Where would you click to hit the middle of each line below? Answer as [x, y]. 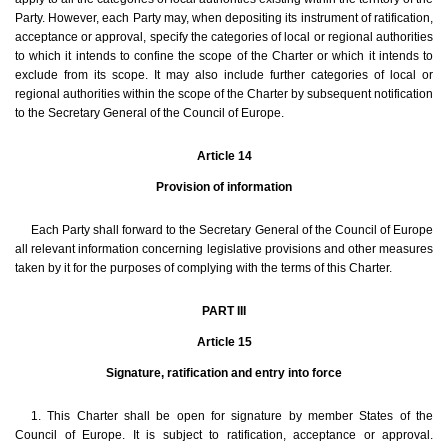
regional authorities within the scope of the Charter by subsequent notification [224, 94]
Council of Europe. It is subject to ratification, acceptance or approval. [224, 435]
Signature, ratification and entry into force [224, 373]
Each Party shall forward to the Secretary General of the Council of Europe [232, 230]
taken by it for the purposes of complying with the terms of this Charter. [203, 268]
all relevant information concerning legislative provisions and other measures [224, 249]
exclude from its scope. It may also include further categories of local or [224, 75]
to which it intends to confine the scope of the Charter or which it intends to [224, 56]
